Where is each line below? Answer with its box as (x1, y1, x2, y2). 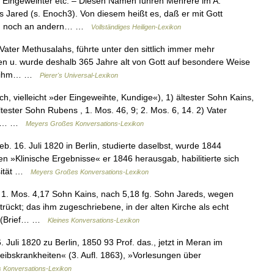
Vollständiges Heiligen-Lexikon (91, 23, 181, 31)
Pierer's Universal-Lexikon (40, 71, 118, 79)
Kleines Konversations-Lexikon (48, 216, 139, 224)
